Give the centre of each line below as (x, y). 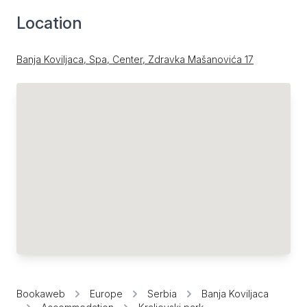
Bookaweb (41, 294)
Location (49, 23)
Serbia (162, 294)
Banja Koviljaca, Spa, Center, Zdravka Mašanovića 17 (135, 59)
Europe (106, 294)
